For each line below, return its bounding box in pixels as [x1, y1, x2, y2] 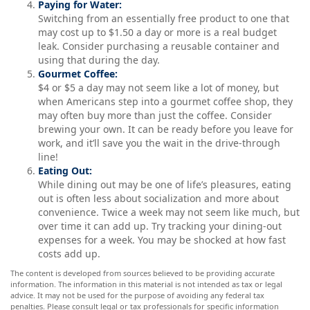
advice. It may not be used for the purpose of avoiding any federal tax [10, 290, 264, 300]
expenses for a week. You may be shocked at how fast [38, 233, 286, 246]
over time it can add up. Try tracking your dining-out [38, 219, 282, 232]
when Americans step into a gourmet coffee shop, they [38, 95, 293, 108]
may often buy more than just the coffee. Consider [38, 109, 272, 122]
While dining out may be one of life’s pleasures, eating [38, 178, 291, 191]
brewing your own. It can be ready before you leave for [38, 122, 293, 136]
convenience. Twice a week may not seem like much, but [38, 206, 300, 219]
